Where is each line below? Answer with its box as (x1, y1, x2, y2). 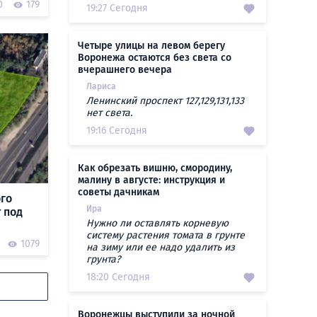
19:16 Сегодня (86, 125, 147, 137)
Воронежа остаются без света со (78, 52, 231, 64)
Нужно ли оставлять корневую (86, 217, 229, 229)
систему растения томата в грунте (86, 229, 245, 241)
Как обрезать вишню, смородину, (78, 162, 232, 174)
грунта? (86, 253, 120, 265)
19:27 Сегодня (86, 2, 148, 14)
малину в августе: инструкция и (78, 174, 225, 186)
